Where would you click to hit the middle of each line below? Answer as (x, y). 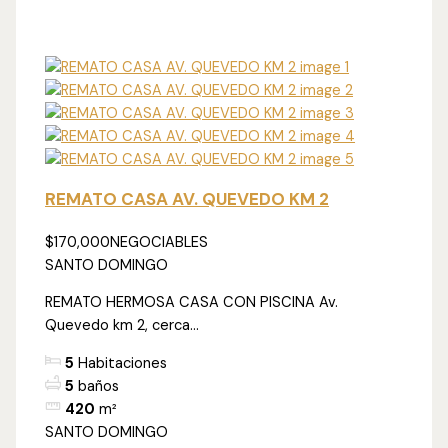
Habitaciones (123, 363)
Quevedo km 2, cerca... (122, 326)
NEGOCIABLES (159, 242)
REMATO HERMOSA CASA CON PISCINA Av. (192, 303)
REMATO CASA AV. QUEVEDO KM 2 (187, 198)
